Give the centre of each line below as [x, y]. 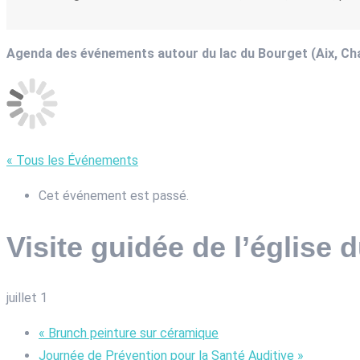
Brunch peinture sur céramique [132, 333]
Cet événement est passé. [114, 195]
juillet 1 [27, 298]
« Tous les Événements [72, 160]
